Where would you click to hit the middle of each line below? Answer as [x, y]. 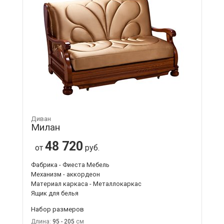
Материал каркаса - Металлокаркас [86, 183]
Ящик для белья [54, 193]
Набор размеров [57, 209]
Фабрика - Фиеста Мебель [70, 164]
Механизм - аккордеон [65, 174]
